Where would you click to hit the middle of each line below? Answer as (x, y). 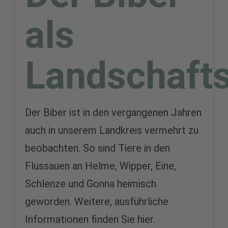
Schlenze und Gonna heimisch (90, 183)
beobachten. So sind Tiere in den (97, 148)
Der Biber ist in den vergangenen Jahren (113, 112)
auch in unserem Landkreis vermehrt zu (111, 130)
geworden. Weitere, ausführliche (96, 201)
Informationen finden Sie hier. (90, 219)
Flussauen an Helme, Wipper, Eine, (100, 166)
